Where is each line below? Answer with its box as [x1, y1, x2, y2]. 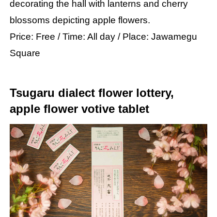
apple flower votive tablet [10, 102, 149, 115]
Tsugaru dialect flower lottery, [10, 86, 174, 99]
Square [10, 47, 40, 58]
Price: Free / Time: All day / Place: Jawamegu [10, 31, 197, 42]
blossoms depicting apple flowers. [10, 15, 150, 25]
